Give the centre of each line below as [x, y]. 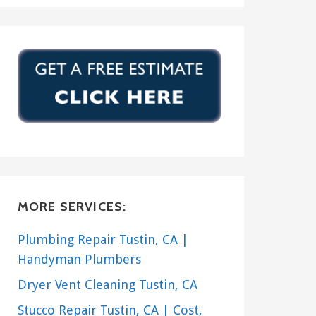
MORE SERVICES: [72, 207]
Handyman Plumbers [79, 260]
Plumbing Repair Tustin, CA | [103, 240]
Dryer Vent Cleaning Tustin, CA [107, 285]
